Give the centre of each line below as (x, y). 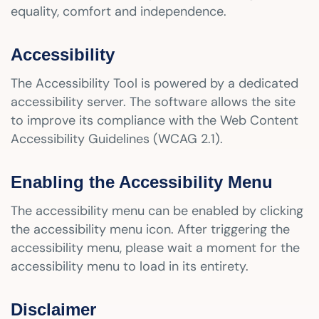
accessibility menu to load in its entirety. (130, 266)
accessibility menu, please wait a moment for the (155, 248)
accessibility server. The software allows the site (153, 102)
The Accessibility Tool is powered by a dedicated (155, 83)
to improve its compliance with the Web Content (155, 120)
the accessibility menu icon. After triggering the (150, 229)
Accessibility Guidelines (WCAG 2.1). (117, 139)
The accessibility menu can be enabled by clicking (157, 211)
